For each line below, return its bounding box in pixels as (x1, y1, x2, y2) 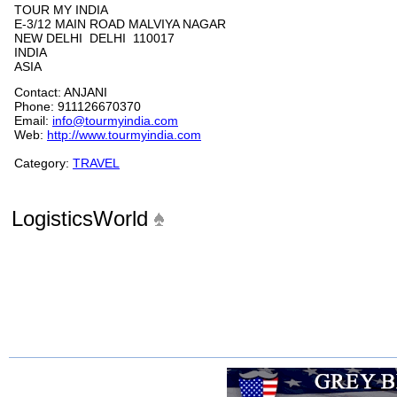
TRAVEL (73, 156, 120, 170)
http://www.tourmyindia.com (47, 128, 201, 142)
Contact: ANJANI (14, 85, 107, 99)
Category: (14, 156, 73, 170)
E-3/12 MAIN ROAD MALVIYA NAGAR (14, 17, 226, 31)
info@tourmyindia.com (52, 113, 178, 128)
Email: (14, 113, 52, 128)
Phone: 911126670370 (14, 99, 141, 113)
